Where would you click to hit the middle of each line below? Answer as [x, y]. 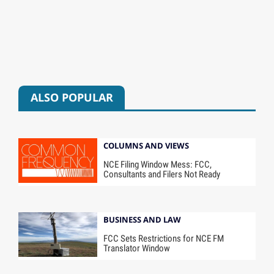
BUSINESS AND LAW [143, 220]
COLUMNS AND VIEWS [146, 145]
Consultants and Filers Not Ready [162, 174]
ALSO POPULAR [72, 98]
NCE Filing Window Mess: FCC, [158, 164]
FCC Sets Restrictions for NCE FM [164, 239]
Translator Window [137, 249]
